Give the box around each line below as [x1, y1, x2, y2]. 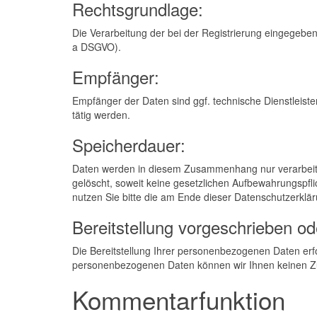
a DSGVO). [72, 40, 121, 54]
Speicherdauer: [72, 132, 185, 157]
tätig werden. [72, 108, 130, 122]
